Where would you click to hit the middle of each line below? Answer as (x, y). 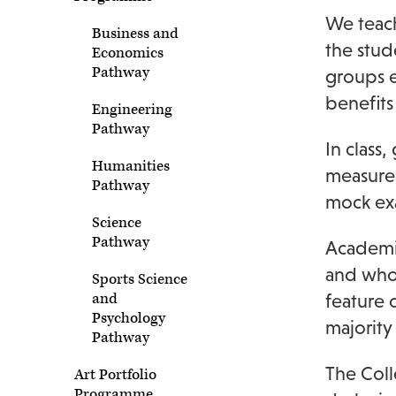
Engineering (132, 110)
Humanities (131, 166)
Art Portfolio (115, 375)
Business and (135, 34)
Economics (128, 53)
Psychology (129, 318)
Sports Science (140, 279)
